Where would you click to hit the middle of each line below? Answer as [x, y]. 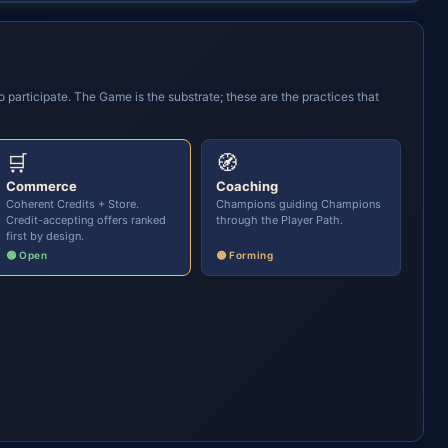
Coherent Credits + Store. [72, 204]
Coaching [247, 186]
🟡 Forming [245, 255]
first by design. [45, 236]
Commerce [41, 186]
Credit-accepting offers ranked [86, 220]
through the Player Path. [279, 220]
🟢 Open [27, 255]
